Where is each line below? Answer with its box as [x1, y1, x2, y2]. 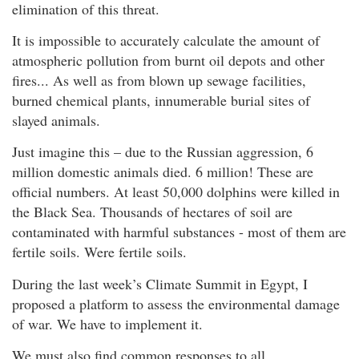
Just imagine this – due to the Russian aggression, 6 [12, 142, 313, 162]
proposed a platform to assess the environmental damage [12, 293, 340, 313]
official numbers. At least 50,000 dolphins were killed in [12, 182, 340, 202]
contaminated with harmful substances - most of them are [12, 222, 346, 242]
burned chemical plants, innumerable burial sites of [12, 90, 310, 110]
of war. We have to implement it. [12, 313, 203, 333]
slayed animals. [12, 110, 100, 130]
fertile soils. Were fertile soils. [12, 242, 187, 262]
